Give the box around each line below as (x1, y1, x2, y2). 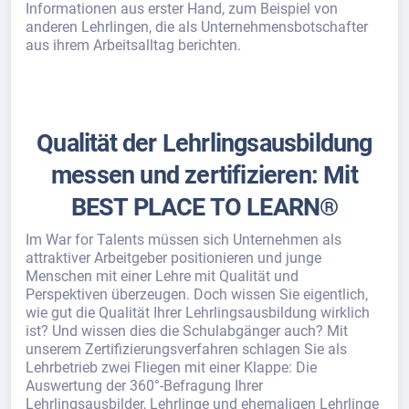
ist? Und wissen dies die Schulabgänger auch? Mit (26, 322, 348, 340)
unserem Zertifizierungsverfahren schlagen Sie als (26, 341, 347, 358)
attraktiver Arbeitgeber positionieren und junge (26, 249, 321, 267)
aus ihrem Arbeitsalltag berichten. (26, 37, 241, 54)
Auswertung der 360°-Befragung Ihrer (26, 377, 263, 394)
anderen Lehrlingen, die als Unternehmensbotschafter (26, 18, 368, 36)
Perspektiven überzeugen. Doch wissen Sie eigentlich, (26, 286, 368, 303)
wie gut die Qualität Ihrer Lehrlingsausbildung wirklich (26, 304, 370, 321)
